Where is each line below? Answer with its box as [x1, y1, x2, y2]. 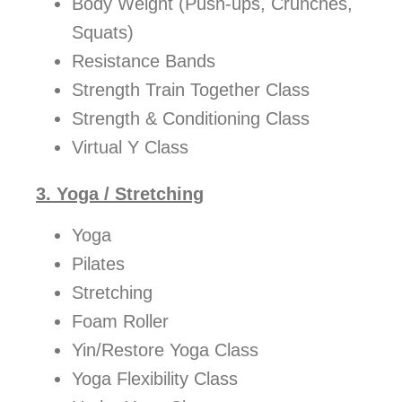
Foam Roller [72, 311, 169, 332]
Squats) [72, 22, 134, 43]
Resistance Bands [72, 51, 215, 72]
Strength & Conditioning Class [72, 109, 310, 129]
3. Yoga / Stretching [36, 184, 204, 205]
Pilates [72, 254, 125, 275]
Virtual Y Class [72, 137, 188, 158]
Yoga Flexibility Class [72, 369, 238, 389]
